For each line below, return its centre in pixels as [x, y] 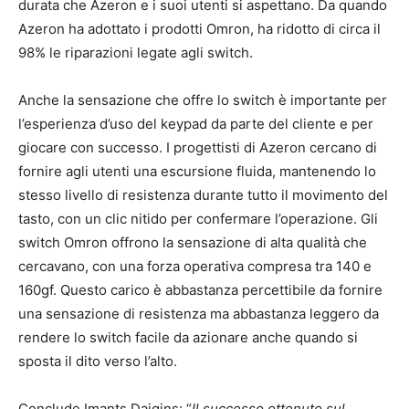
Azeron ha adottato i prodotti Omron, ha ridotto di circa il [199, 29]
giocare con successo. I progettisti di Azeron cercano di [198, 148]
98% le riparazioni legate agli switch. [136, 53]
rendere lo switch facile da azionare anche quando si [188, 338]
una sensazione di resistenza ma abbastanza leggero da [199, 314]
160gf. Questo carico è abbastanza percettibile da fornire [200, 290]
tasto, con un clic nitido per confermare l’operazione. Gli [198, 219]
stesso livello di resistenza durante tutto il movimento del [203, 195]
